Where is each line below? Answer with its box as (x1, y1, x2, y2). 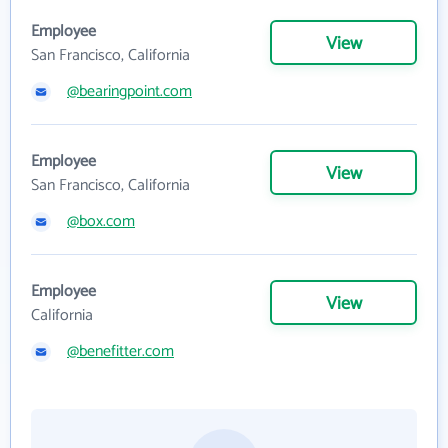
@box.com (67, 208, 135, 236)
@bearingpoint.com (67, 78, 192, 106)
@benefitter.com (67, 338, 174, 366)
